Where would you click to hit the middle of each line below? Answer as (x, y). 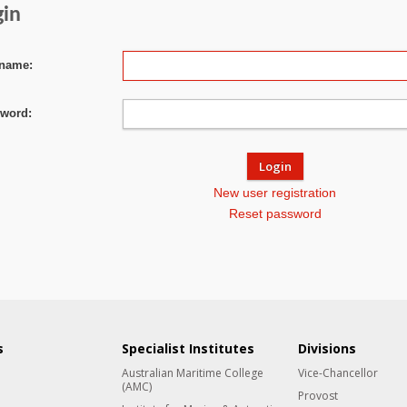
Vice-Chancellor (338, 373)
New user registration (275, 193)
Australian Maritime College (192, 373)
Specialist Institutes (188, 348)
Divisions (328, 348)
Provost (318, 396)
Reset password (275, 213)
